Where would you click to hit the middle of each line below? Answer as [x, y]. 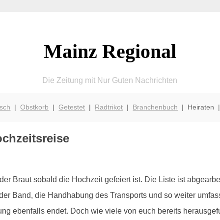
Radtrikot [109, 107]
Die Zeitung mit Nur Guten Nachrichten [110, 80]
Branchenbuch [155, 107]
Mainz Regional [110, 51]
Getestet [72, 107]
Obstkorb [35, 107]
